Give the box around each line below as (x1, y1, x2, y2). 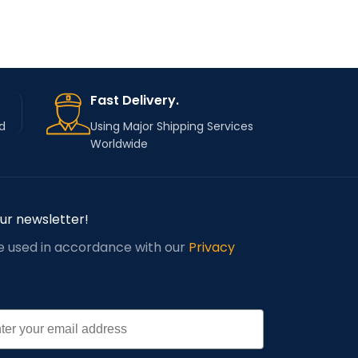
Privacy (188, 238, 235, 257)
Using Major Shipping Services (90, 118, 253, 135)
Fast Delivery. (90, 91, 179, 110)
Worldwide (90, 136, 148, 153)
